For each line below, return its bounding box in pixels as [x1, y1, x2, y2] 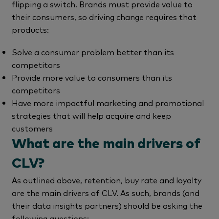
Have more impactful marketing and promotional [12, 97, 204, 108]
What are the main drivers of [12, 137, 200, 151]
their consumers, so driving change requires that [12, 11, 197, 22]
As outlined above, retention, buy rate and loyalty [12, 174, 201, 185]
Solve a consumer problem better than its [12, 46, 174, 57]
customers [12, 122, 53, 133]
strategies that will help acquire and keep [12, 109, 171, 121]
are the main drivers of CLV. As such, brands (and [12, 187, 199, 198]
